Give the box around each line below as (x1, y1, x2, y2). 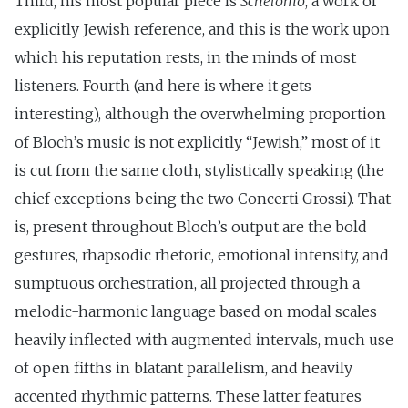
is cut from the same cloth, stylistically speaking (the (15, 160, 384, 179)
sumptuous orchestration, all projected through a (15, 273, 360, 292)
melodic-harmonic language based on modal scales (15, 301, 377, 321)
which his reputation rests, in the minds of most (15, 47, 356, 66)
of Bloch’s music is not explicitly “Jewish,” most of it (15, 132, 380, 151)
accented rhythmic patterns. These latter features (15, 386, 362, 405)
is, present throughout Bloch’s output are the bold (15, 217, 367, 236)
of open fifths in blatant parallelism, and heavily (15, 358, 352, 377)
